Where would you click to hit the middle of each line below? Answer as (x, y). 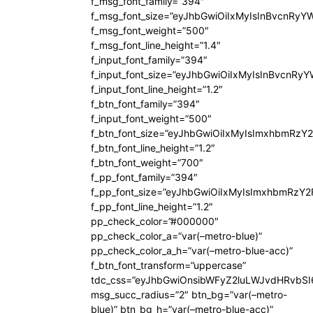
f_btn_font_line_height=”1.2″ (153, 148)
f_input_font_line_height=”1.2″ (157, 89)
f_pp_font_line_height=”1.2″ (152, 206)
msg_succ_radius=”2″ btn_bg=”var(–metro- (189, 294)
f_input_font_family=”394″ (149, 60)
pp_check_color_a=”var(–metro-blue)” (176, 236)
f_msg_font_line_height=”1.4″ (156, 45)
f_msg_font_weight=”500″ (150, 30)
